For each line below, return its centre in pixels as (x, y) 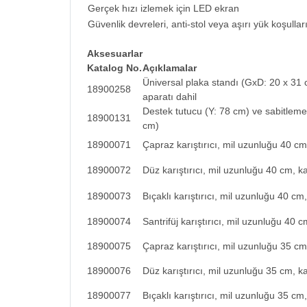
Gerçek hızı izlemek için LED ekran (163, 8)
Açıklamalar (170, 68)
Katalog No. (114, 68)
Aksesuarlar (115, 53)
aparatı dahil (170, 97)
